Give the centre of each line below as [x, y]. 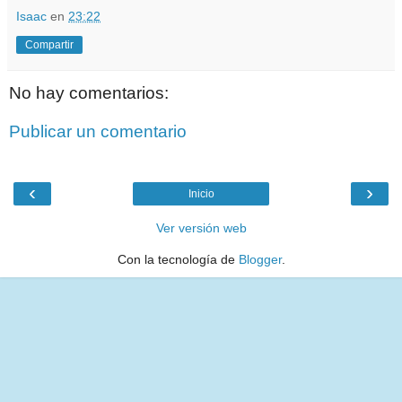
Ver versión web [201, 227]
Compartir [49, 44]
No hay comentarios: [89, 92]
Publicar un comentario [98, 132]
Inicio [201, 193]
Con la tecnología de [178, 259]
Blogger [260, 259]
